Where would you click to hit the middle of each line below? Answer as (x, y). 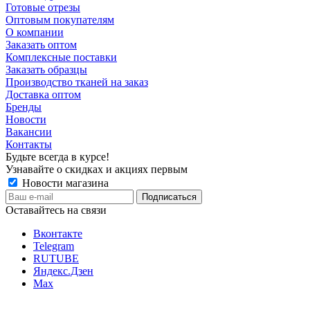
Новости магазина (64, 183)
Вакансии (29, 132)
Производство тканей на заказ (77, 82)
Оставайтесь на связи (56, 210)
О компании (35, 33)
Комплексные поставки (61, 57)
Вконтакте (58, 234)
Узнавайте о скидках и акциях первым (97, 170)
